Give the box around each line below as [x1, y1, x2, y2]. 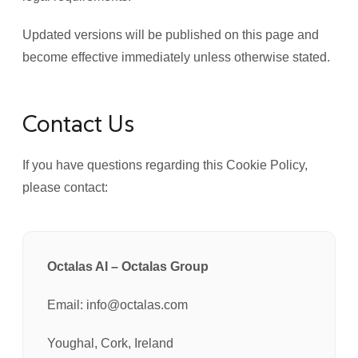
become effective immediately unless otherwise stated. [22, 50, 330, 64]
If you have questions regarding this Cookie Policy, [22, 158, 308, 172]
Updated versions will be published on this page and [22, 28, 319, 42]
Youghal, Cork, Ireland [47, 336, 173, 350]
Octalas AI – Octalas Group [47, 260, 209, 273]
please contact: [22, 181, 108, 194]
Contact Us [22, 109, 134, 138]
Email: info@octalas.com [47, 298, 188, 312]
